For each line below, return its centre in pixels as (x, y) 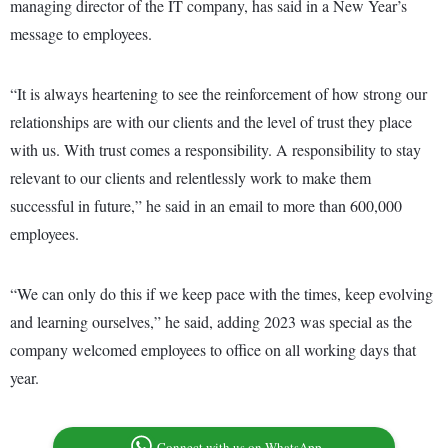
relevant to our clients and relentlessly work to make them (190, 178)
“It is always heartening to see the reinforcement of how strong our (218, 94)
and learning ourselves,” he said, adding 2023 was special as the (211, 322)
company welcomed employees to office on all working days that (213, 350)
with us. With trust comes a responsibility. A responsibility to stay (215, 150)
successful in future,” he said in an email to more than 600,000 (206, 206)
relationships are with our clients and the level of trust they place (211, 122)
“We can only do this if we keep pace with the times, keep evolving (221, 294)
